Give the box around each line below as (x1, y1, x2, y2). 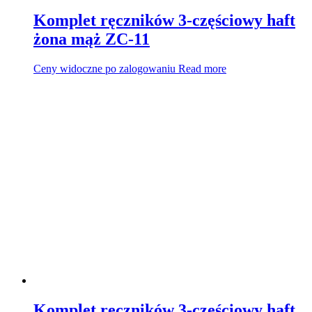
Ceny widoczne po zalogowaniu (33, 63, 175, 75)
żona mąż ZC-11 (33, 30, 150, 49)
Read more (178, 63, 226, 75)
